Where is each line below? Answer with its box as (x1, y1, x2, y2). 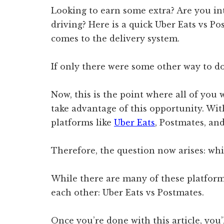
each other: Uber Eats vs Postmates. (51, 187, 204, 197)
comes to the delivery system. (51, 33, 179, 43)
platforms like (51, 117, 114, 127)
